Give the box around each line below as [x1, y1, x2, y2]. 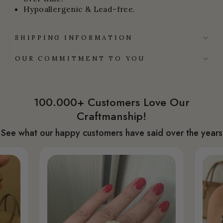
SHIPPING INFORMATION [15, 33, 133, 42]
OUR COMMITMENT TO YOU [15, 54, 145, 63]
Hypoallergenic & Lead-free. [23, 4, 135, 14]
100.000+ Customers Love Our [33, 94, 190, 111]
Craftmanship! [77, 108, 146, 124]
